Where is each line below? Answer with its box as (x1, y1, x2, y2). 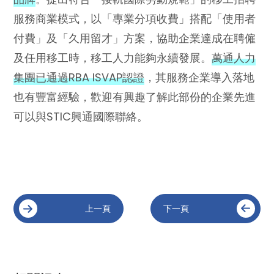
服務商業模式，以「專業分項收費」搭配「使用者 (13, 10, 256, 26)
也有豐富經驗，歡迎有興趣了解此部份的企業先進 (13, 89, 256, 105)
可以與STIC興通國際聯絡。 (13, 108, 149, 124)
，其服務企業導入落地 (144, 69, 255, 85)
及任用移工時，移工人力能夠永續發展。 (13, 50, 212, 65)
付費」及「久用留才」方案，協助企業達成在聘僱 (13, 30, 256, 46)
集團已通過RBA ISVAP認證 (13, 69, 145, 85)
